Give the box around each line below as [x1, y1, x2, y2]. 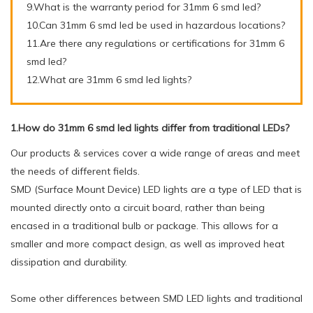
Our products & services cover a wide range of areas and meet [10, 146, 300, 159]
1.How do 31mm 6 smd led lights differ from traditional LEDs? [10, 121, 289, 134]
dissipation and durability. [10, 255, 127, 268]
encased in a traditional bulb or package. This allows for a [10, 219, 278, 232]
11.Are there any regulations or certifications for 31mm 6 [27, 36, 284, 50]
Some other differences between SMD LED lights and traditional [10, 291, 303, 305]
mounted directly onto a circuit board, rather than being [10, 201, 265, 214]
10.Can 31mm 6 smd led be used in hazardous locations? [27, 18, 285, 31]
